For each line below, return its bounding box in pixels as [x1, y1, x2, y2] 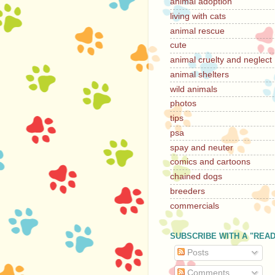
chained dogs [170, 172, 222, 182]
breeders [170, 186, 205, 196]
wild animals [170, 84, 217, 94]
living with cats [170, 11, 226, 21]
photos [170, 99, 196, 109]
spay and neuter [170, 142, 233, 152]
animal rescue [170, 26, 225, 36]
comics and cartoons [170, 157, 250, 167]
